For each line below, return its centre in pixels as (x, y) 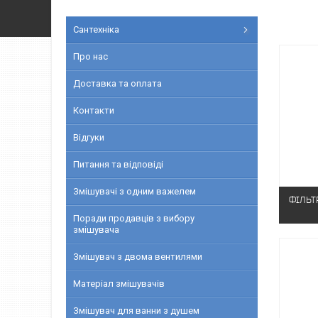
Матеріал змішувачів (119, 284)
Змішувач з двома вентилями (138, 257)
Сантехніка (96, 29)
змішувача (96, 230)
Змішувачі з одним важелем (135, 191)
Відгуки (89, 137)
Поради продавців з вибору (134, 218)
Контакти (94, 110)
